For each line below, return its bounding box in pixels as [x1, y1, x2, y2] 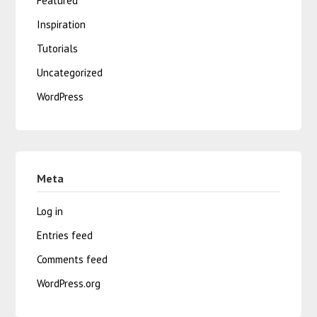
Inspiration [37, 17, 86, 31]
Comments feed [37, 252, 108, 266]
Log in [37, 204, 64, 218]
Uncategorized [37, 65, 103, 79]
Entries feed [37, 228, 93, 242]
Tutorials [37, 41, 79, 55]
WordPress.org [37, 276, 101, 290]
